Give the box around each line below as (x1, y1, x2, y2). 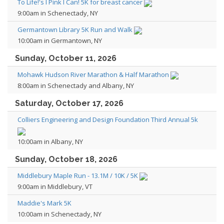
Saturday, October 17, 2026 (15, 98, 123, 108)
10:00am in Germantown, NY (17, 36, 102, 45)
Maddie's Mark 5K (17, 198, 71, 207)
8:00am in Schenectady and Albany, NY (17, 81, 134, 90)
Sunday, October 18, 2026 (15, 154, 117, 164)
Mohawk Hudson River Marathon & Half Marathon (17, 70, 169, 79)
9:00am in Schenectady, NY (17, 8, 98, 17)
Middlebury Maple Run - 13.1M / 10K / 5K (17, 171, 138, 180)
